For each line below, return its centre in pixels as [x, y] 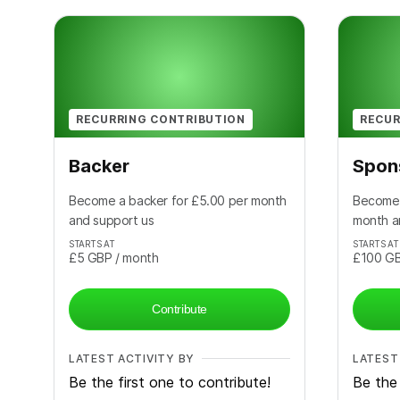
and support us [112, 220]
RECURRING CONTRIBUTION [161, 119]
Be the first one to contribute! [170, 382]
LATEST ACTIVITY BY [132, 358]
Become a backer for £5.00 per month [178, 200]
